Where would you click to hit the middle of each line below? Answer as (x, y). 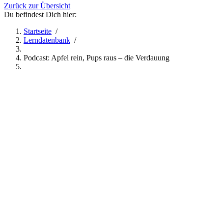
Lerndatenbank (47, 40)
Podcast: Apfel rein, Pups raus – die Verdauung (96, 57)
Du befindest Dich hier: (40, 14)
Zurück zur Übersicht (37, 5)
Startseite (38, 31)
